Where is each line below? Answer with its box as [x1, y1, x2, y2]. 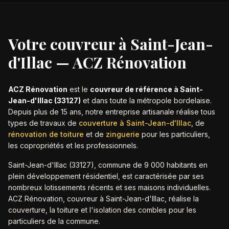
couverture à [79, 119, 126, 127]
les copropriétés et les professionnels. [8, 141, 138, 150]
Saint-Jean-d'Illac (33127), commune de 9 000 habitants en [8, 161, 208, 169]
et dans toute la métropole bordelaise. [81, 96, 212, 105]
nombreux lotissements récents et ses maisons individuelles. [8, 183, 211, 192]
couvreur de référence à [90, 85, 180, 94]
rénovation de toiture [8, 130, 84, 139]
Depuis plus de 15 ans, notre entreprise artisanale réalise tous [8, 107, 215, 116]
